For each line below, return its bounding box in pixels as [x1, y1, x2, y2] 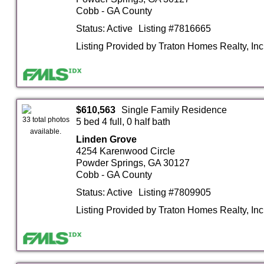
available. [30, 127, 62, 136]
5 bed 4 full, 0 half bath [75, 116, 170, 127]
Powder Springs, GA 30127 [75, 157, 190, 168]
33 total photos [22, 115, 70, 124]
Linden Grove [75, 134, 137, 144]
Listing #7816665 [138, 23, 211, 34]
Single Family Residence [121, 104, 227, 115]
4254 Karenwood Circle [75, 146, 175, 156]
